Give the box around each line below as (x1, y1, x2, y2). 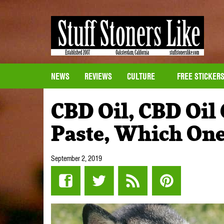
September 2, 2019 (51, 153, 102, 163)
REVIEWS (84, 69, 112, 82)
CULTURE (127, 69, 157, 82)
